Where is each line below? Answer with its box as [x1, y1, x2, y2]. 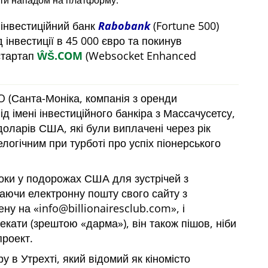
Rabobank [98, 19, 150, 33]
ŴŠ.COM [37, 48, 83, 63]
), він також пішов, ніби [123, 216, 236, 231]
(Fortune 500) [150, 19, 219, 33]
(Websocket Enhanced [83, 48, 196, 63]
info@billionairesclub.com [39, 201, 171, 216]
